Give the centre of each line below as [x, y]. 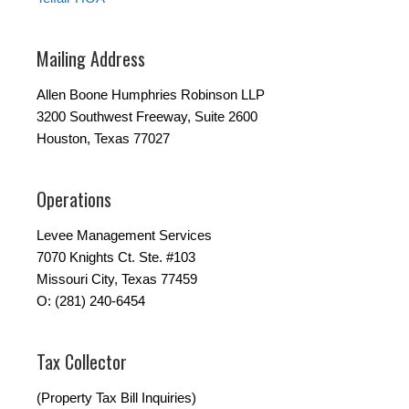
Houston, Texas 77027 [103, 139]
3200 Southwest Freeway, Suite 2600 [147, 117]
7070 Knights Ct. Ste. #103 [116, 257]
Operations [74, 199]
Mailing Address [91, 59]
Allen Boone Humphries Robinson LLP [151, 95]
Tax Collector [82, 362]
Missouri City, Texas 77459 [117, 279]
